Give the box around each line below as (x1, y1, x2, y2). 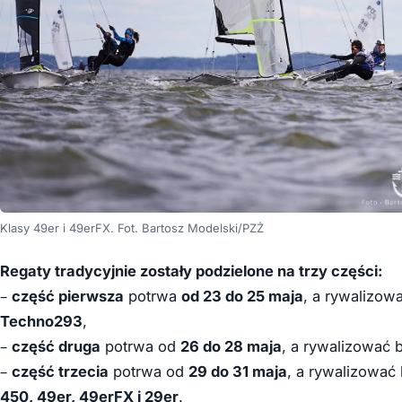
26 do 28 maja (180, 337, 282, 356)
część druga (12, 337, 100, 356)
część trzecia (12, 363, 109, 381)
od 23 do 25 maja (181, 287, 303, 306)
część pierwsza (12, 287, 124, 306)
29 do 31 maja (188, 363, 287, 381)
